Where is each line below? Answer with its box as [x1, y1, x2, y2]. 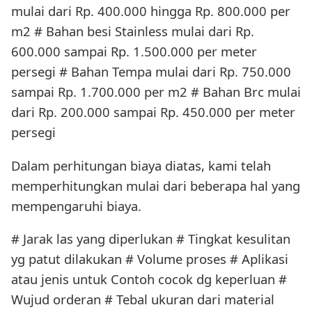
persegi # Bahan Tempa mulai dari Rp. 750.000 [11, 63, 291, 81]
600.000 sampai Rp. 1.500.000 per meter [11, 42, 257, 61]
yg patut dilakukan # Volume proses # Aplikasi [11, 250, 288, 268]
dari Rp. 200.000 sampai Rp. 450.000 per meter [11, 103, 295, 121]
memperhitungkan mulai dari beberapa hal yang [11, 176, 300, 194]
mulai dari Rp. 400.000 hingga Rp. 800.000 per [11, 2, 290, 20]
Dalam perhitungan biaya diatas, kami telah [11, 156, 271, 174]
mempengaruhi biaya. [11, 196, 141, 214]
